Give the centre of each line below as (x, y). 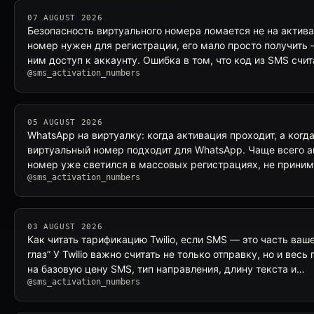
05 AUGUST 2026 (65, 122)
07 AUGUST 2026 (65, 18)
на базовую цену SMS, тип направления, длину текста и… (166, 269)
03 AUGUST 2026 (65, 227)
